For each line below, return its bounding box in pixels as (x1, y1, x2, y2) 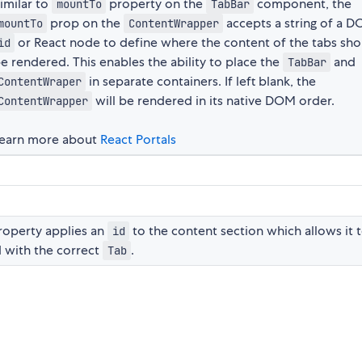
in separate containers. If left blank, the (86, 73, 317, 90)
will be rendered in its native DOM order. (92, 92, 335, 110)
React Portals (100, 131, 176, 149)
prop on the (47, 15, 124, 32)
